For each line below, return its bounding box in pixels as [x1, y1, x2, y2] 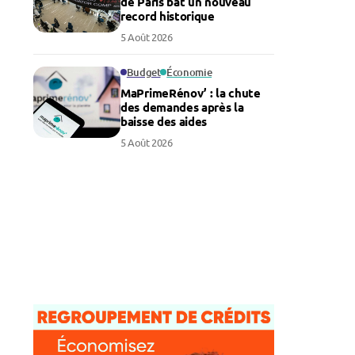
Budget [126, 65, 161, 79]
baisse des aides [120, 113, 208, 129]
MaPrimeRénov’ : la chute [120, 85, 261, 101]
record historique [120, 8, 215, 24]
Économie [166, 65, 212, 79]
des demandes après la [120, 99, 244, 115]
